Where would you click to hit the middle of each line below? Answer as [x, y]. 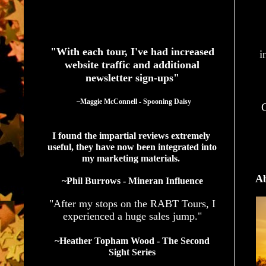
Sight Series [132, 252]
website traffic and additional [132, 64]
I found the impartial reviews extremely [131, 135]
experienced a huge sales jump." [132, 216]
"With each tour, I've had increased [132, 51]
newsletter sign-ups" [132, 77]
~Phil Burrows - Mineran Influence [132, 180]
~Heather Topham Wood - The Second [132, 240]
